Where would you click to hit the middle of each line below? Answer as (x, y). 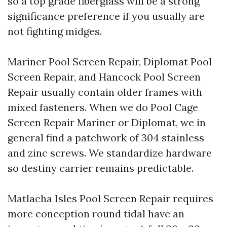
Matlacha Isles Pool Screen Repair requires (110, 198)
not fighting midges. (55, 31)
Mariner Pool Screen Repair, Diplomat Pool (110, 62)
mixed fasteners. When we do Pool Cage (103, 107)
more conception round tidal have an (96, 214)
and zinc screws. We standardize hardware (110, 153)
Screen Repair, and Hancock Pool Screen (104, 77)
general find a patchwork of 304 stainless (106, 138)
